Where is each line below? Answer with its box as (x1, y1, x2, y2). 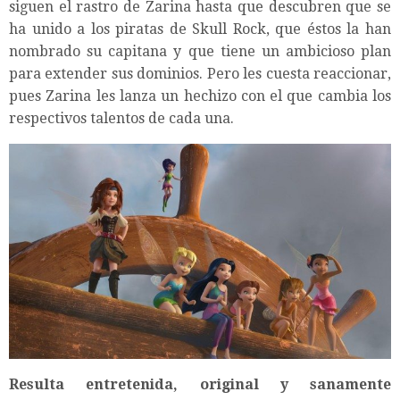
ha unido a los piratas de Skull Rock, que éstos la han (9, 20, 391, 37)
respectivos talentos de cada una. (9, 109, 234, 127)
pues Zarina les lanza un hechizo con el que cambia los (9, 87, 391, 104)
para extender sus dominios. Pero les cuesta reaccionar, (9, 64, 391, 82)
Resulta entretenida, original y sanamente (9, 375, 391, 393)
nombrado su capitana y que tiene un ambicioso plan (9, 42, 391, 60)
